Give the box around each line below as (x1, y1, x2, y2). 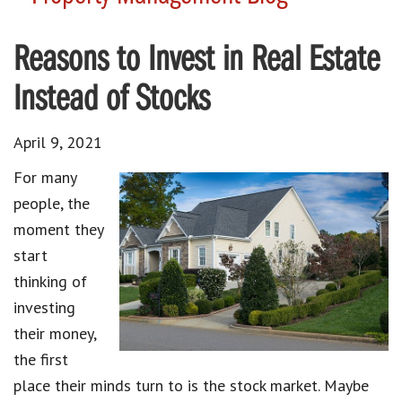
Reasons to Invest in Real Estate (13, 42, 380, 79)
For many (13, 166, 76, 188)
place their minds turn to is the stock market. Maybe (13, 374, 369, 396)
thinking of (13, 270, 87, 292)
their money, (13, 322, 96, 344)
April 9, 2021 (13, 131, 102, 153)
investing (13, 296, 75, 318)
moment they (13, 218, 103, 240)
